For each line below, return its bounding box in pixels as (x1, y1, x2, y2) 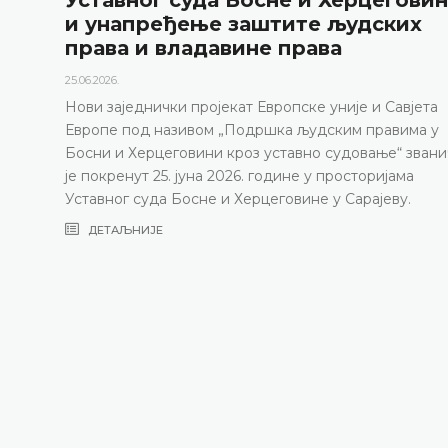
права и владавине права (64, 35, 342, 60)
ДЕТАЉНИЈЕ (84, 222, 163, 237)
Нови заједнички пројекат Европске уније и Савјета (64, 97, 438, 116)
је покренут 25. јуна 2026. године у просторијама (64, 166, 414, 185)
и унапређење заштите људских (64, 11, 422, 36)
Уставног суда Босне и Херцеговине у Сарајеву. (64, 189, 411, 208)
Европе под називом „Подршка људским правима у (64, 120, 439, 139)
